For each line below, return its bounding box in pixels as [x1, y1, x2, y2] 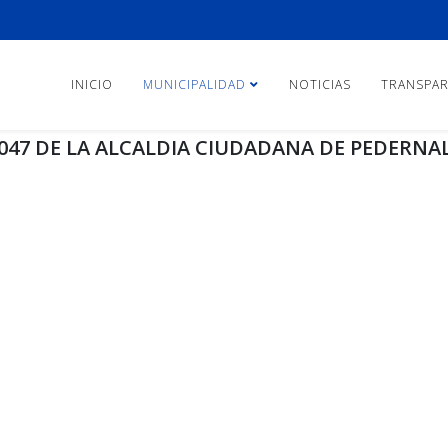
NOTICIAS [289, 76, 351, 93]
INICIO [71, 76, 113, 93]
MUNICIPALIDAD [143, 76, 246, 93]
